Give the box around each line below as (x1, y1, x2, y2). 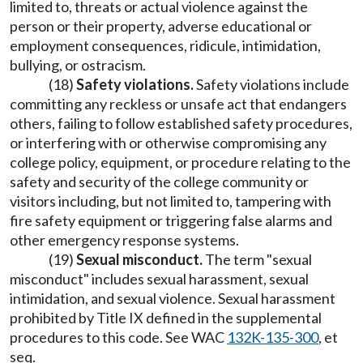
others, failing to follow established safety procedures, (10, 114, 352, 132)
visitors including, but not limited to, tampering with (10, 192, 331, 210)
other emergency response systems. (10, 231, 239, 249)
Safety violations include (194, 75, 349, 93)
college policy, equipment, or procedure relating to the (10, 153, 351, 171)
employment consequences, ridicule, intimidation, (10, 36, 321, 54)
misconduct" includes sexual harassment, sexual (10, 270, 309, 288)
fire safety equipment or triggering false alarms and (10, 211, 332, 229)
